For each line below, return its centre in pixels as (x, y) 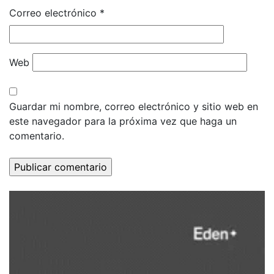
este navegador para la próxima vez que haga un (123, 121)
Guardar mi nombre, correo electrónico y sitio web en (134, 106)
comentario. (37, 136)
